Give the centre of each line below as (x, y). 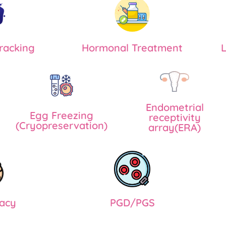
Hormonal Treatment (132, 48)
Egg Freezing (62, 116)
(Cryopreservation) (62, 126)
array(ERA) (175, 127)
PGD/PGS (132, 203)
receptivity (175, 117)
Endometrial (175, 107)
